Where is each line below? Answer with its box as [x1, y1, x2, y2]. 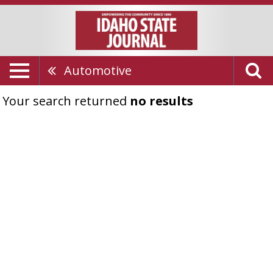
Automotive [64, 62, 132, 79]
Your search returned [2, 93, 130, 110]
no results [130, 93, 193, 110]
